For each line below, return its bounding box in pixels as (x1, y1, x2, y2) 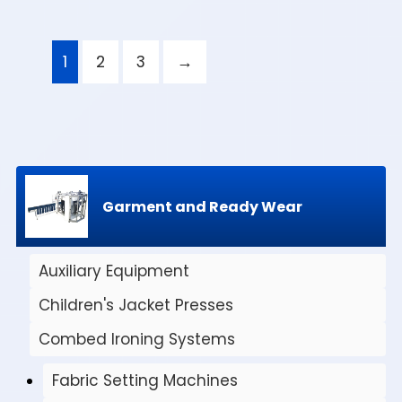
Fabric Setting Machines (52, 370, 238, 392)
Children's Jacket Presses (39, 294, 233, 317)
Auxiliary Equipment (39, 260, 189, 283)
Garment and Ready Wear (102, 196, 302, 217)
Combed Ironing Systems (39, 328, 235, 351)
